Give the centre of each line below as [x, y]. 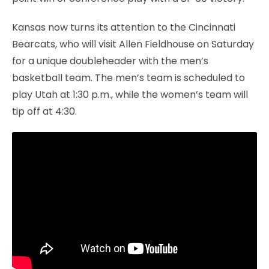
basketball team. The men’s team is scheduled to [128, 77]
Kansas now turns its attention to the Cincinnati [124, 27]
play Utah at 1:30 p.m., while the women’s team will [130, 94]
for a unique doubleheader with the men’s [110, 61]
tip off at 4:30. [44, 111]
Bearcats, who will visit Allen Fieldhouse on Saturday [133, 44]
